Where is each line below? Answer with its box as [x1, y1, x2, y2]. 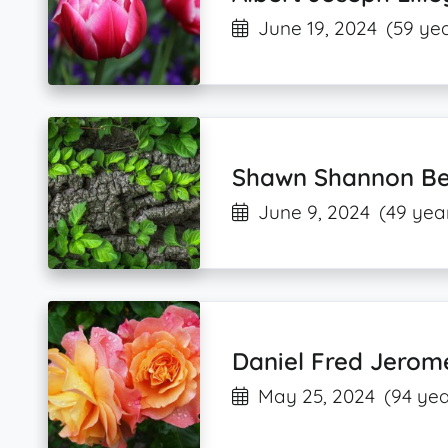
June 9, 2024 [258, 200, 371, 225]
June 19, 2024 [258, 15, 378, 40]
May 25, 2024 [258, 384, 376, 409]
